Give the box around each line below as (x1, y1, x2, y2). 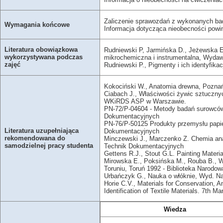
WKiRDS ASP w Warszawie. (104, 97, 186, 105)
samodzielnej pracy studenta (4, 142, 93, 149)
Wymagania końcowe (4, 21, 70, 28)
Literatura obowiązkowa (4, 46, 78, 53)
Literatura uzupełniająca (4, 127, 79, 134)
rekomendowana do (4, 134, 65, 142)
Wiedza (163, 206, 186, 213)
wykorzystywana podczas (4, 53, 83, 61)
